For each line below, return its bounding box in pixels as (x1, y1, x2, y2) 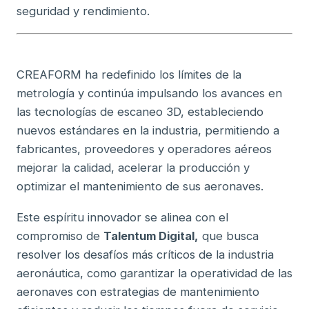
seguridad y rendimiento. (17, 3, 150, 18)
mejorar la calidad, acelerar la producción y (17, 160, 250, 175)
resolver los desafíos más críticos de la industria (17, 247, 274, 261)
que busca (199, 228, 259, 243)
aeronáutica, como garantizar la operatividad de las (17, 266, 292, 280)
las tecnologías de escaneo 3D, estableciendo (17, 104, 263, 119)
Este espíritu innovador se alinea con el (17, 210, 228, 224)
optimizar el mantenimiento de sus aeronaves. (17, 179, 263, 193)
